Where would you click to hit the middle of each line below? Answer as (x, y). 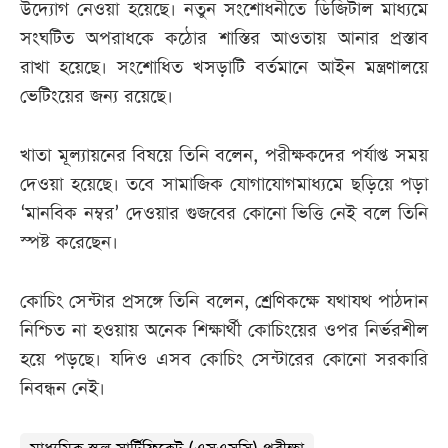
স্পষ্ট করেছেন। (69, 243)
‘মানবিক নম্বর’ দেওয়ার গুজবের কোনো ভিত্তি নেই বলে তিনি (224, 214)
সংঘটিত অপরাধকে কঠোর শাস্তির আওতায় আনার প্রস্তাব (224, 39)
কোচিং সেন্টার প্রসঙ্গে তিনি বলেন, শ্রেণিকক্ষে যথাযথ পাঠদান (224, 302)
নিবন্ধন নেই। (62, 389)
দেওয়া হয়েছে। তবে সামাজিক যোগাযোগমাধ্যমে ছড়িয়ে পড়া (224, 185)
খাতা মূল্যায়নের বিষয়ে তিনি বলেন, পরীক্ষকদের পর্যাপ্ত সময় (224, 156)
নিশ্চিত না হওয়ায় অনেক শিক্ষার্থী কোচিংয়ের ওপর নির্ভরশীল (224, 331)
